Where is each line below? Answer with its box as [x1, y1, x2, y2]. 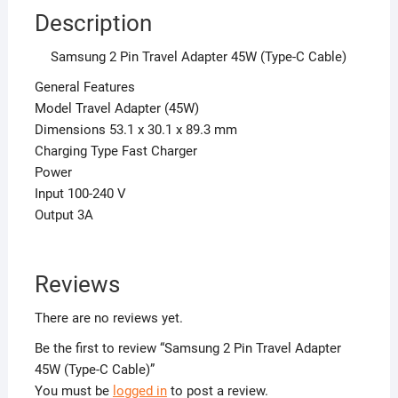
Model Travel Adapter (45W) [34, 99, 199, 116]
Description [34, 9, 152, 36]
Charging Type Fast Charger [34, 142, 197, 159]
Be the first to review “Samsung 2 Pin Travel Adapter [34, 339, 341, 356]
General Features [34, 78, 135, 95]
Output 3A [34, 206, 93, 223]
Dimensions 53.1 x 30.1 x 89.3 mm [34, 121, 237, 138]
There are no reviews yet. [34, 309, 183, 326]
